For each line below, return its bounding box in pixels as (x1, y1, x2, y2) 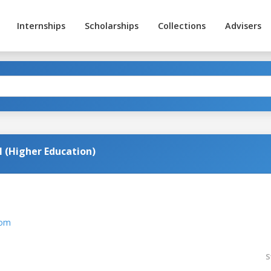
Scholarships (84, 20, 139, 31)
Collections (157, 20, 206, 31)
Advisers (224, 20, 261, 31)
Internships (16, 20, 65, 31)
